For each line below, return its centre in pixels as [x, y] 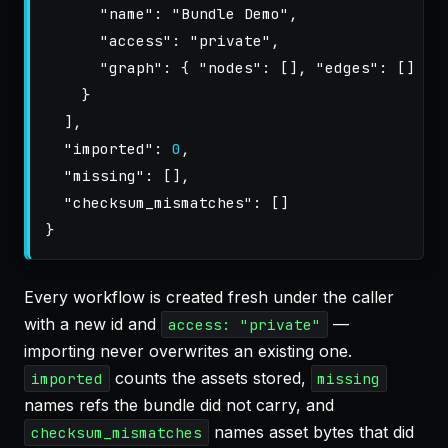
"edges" [347, 67]
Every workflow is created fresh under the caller [209, 297]
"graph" [131, 67]
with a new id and [92, 324]
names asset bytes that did [311, 432]
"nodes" [230, 67]
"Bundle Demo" [230, 13]
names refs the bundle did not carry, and [179, 405]
